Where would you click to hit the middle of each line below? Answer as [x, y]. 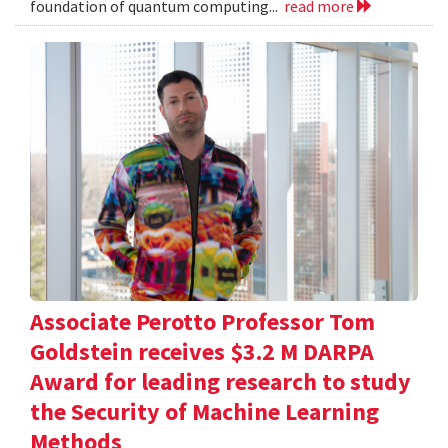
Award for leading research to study [220, 381]
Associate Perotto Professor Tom [202, 321]
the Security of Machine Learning [204, 411]
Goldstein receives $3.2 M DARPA [202, 351]
